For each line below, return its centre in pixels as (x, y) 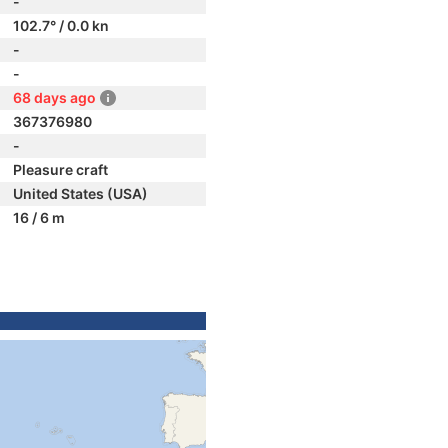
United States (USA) (80, 193)
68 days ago (54, 97)
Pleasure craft (60, 169)
